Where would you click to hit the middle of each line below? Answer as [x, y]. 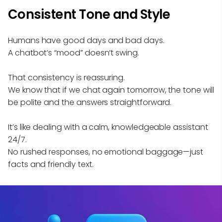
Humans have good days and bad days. [86, 41]
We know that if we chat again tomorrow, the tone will [111, 90]
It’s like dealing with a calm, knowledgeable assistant [108, 127]
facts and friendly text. [51, 165]
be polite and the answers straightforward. [90, 103]
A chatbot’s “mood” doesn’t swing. [74, 53]
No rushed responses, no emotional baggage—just [106, 152]
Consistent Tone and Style [89, 15]
